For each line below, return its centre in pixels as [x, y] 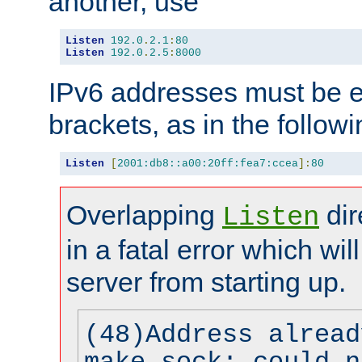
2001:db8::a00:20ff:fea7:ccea [208, 163]
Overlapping [144, 215]
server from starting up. [206, 282]
